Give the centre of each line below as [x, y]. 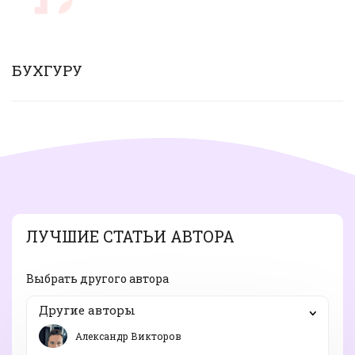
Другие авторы [87, 309]
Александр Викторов [128, 336]
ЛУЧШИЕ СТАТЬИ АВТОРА [130, 236]
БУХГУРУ [47, 71]
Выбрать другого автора [97, 278]
